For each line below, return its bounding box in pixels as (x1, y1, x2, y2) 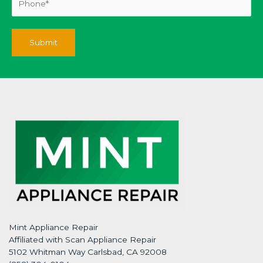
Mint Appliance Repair (9, 222, 98, 232)
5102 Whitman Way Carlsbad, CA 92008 (9, 247, 167, 257)
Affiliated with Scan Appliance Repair (9, 234, 156, 244)
